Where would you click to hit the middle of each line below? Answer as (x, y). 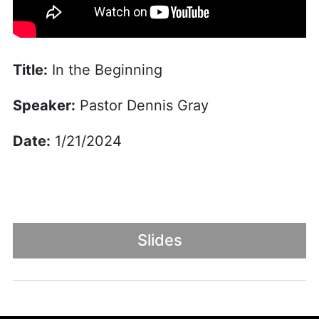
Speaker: (44, 105)
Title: (30, 69)
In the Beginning (105, 69)
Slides (159, 240)
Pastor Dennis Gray (142, 105)
